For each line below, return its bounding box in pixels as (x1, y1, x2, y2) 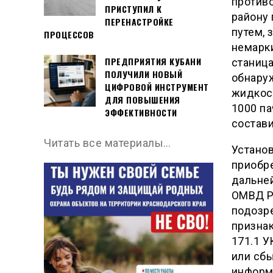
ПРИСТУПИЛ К (105, 2, 162, 15)
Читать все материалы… (44, 136, 171, 150)
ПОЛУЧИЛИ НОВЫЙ (105, 68, 182, 81)
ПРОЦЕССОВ (44, 27, 94, 41)
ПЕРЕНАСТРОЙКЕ (105, 15, 174, 28)
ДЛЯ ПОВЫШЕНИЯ (105, 93, 180, 107)
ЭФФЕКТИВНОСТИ (105, 106, 177, 119)
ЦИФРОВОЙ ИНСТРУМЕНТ (105, 80, 209, 94)
